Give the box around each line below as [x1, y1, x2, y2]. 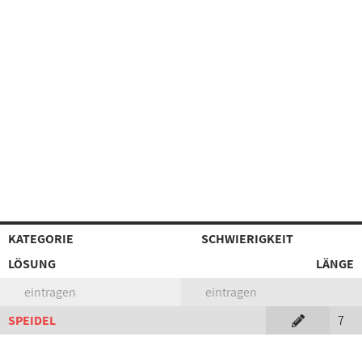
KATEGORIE [8, 230, 74, 247]
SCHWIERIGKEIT [201, 230, 293, 247]
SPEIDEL [8, 312, 56, 329]
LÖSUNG [8, 255, 56, 272]
